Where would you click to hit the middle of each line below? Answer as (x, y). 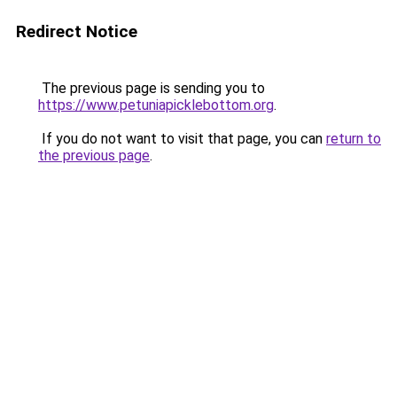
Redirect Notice (77, 31)
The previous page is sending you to (152, 88)
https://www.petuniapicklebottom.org (156, 105)
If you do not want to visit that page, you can (182, 139)
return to (354, 139)
